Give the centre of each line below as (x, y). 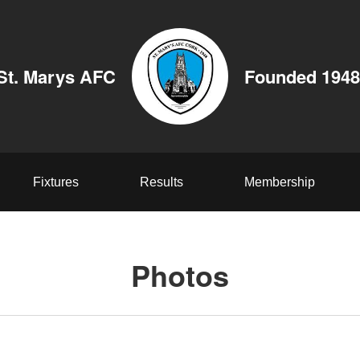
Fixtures (55, 182)
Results (161, 182)
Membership (279, 182)
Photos (180, 275)
